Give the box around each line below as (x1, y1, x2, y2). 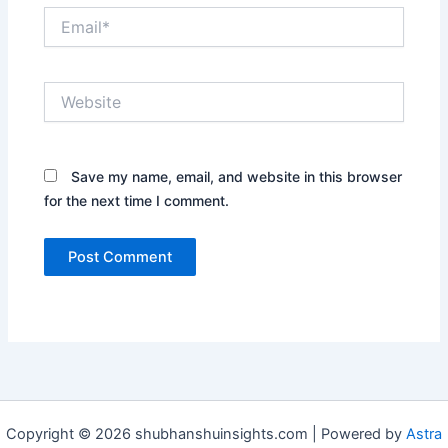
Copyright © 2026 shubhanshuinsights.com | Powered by (6, 425, 406, 444)
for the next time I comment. (44, 191, 230, 209)
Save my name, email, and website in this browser (71, 167, 403, 185)
